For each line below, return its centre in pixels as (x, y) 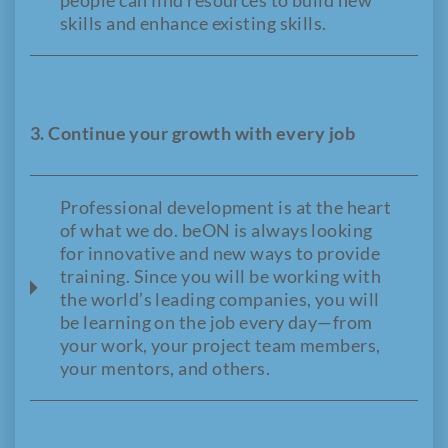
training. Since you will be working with (221, 276)
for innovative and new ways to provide (220, 253)
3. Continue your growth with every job (193, 133)
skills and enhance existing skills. (193, 23)
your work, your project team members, (220, 345)
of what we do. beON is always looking (216, 230)
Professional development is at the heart (226, 207)
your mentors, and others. (165, 368)
